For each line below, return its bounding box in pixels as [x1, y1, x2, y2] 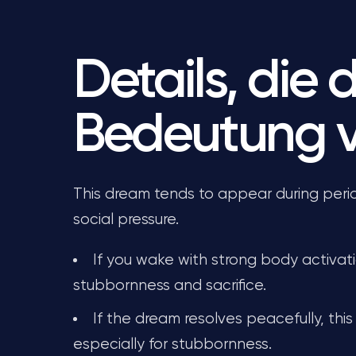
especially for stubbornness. [73, 337, 272, 352]
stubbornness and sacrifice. [73, 278, 266, 293]
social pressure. [73, 212, 179, 227]
